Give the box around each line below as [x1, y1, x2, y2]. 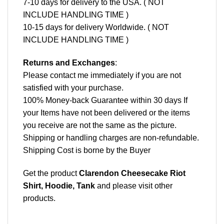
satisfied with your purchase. [23, 83, 123, 92]
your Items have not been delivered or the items [23, 108, 190, 117]
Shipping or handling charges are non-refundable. [23, 133, 199, 142]
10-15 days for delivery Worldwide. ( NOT [23, 23, 169, 32]
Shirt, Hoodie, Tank [23, 181, 95, 190]
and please [95, 181, 138, 190]
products [23, 193, 53, 202]
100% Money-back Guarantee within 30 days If [23, 95, 187, 104]
